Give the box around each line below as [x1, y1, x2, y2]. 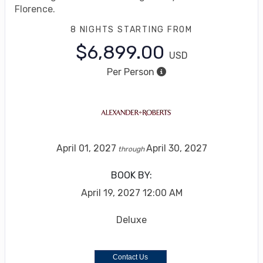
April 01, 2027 [56, 143, 116, 154]
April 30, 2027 [146, 143, 207, 154]
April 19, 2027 [80, 187, 140, 199]
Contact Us [113, 253, 148, 262]
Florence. [15, 4, 55, 15]
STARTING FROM [117, 25, 193, 35]
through [116, 145, 146, 154]
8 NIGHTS [70, 25, 117, 35]
